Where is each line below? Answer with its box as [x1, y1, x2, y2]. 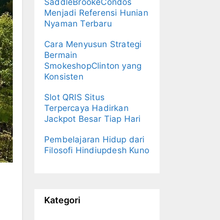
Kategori [44, 195, 81, 205]
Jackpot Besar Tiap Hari [44, 114, 141, 124]
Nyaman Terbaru [44, 19, 112, 28]
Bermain [44, 50, 78, 60]
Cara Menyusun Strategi [44, 39, 142, 49]
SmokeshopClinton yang [44, 61, 142, 71]
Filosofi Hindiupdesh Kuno [44, 145, 149, 155]
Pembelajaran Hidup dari [44, 135, 145, 144]
